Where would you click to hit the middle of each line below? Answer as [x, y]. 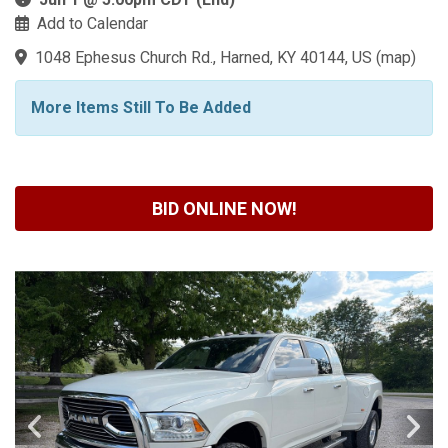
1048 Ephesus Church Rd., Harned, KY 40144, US [203, 57]
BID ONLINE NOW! [224, 208]
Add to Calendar [92, 23]
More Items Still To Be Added [141, 107]
